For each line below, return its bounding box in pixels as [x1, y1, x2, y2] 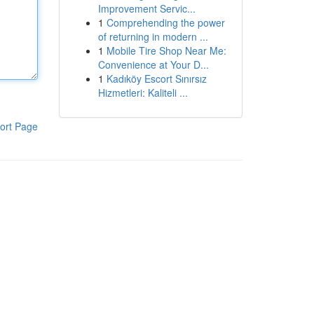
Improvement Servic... [97, 1, 196, 15]
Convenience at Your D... [97, 57, 209, 71]
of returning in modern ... [97, 29, 208, 43]
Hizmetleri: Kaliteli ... [97, 86, 188, 100]
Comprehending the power [106, 15, 225, 29]
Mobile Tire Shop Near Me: [106, 43, 226, 57]
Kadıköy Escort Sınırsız [106, 71, 207, 86]
